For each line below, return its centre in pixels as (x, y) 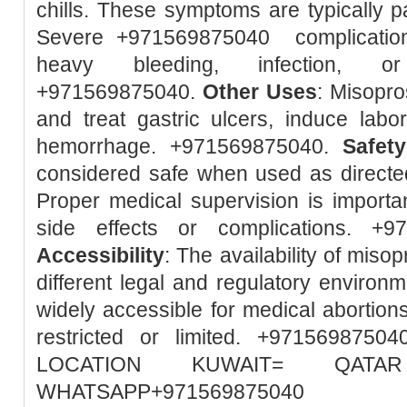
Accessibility (100, 255)
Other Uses (260, 91)
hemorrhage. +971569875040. (190, 146)
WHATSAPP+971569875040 (170, 391)
